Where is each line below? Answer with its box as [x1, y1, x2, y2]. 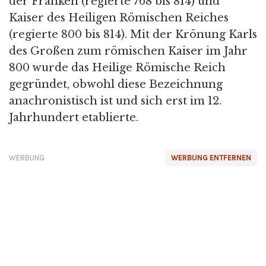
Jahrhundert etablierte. [9, 111, 138, 124]
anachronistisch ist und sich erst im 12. [9, 94, 221, 107]
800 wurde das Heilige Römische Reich [9, 61, 226, 74]
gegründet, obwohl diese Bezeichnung [9, 78, 223, 91]
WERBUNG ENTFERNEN [171, 153, 251, 162]
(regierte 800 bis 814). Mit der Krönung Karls [9, 28, 257, 41]
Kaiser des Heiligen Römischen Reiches [9, 11, 229, 24]
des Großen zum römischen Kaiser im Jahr [9, 45, 248, 58]
